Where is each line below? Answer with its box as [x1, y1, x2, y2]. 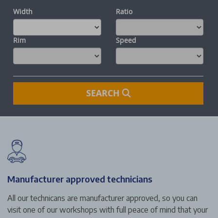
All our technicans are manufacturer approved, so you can [7, 193, 198, 203]
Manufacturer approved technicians [7, 173, 152, 184]
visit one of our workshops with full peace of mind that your [7, 204, 208, 215]
